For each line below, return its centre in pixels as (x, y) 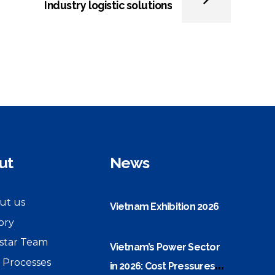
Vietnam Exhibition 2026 (164, 206)
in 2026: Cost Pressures (162, 266)
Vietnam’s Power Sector (165, 247)
